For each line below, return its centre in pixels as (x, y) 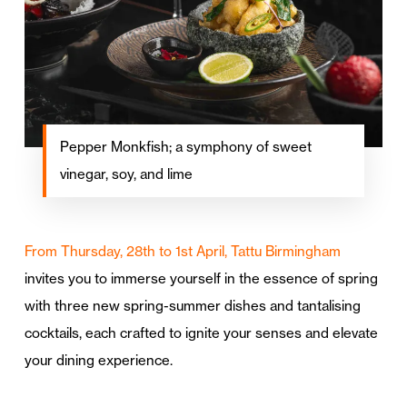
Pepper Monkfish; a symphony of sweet (185, 146)
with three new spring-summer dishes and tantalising (192, 305)
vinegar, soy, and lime (126, 174)
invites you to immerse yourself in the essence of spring (201, 278)
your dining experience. (98, 360)
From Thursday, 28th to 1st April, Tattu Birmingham (182, 251)
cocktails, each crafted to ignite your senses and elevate (201, 333)
